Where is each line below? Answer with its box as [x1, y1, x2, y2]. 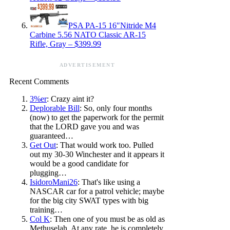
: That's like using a [78, 178, 140, 187]
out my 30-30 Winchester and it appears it [30, 150, 164, 159]
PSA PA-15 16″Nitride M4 [68, 21, 156, 30]
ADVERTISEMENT [59, 62, 116, 68]
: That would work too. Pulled [56, 141, 154, 150]
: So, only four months [80, 104, 152, 113]
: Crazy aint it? [47, 94, 94, 104]
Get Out [30, 141, 56, 150]
